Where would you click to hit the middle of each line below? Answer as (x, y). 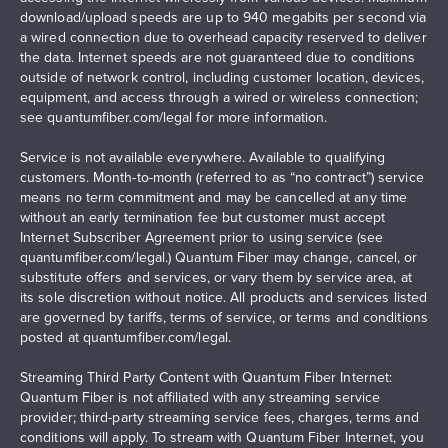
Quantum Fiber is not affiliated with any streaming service (200, 396)
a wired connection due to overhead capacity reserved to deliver (223, 36)
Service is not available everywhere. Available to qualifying (203, 156)
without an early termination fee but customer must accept (203, 216)
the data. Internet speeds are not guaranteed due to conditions (218, 56)
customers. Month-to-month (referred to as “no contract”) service (222, 176)
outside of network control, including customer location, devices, (222, 76)
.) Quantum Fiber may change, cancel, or (291, 256)
